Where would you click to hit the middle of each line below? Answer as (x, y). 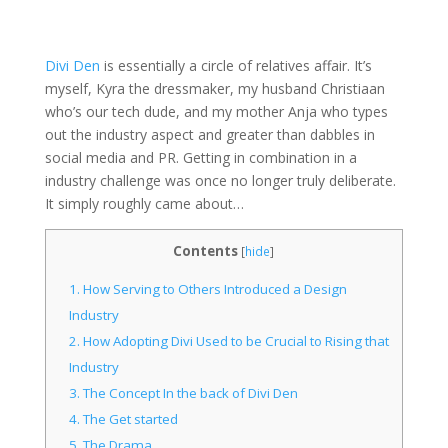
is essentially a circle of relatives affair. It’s (235, 65)
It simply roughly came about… (144, 203)
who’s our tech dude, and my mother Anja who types (216, 111)
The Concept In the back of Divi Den (189, 393)
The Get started (129, 419)
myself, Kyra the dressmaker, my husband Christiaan (214, 88)
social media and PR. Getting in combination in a (200, 157)
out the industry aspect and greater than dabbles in (209, 134)
